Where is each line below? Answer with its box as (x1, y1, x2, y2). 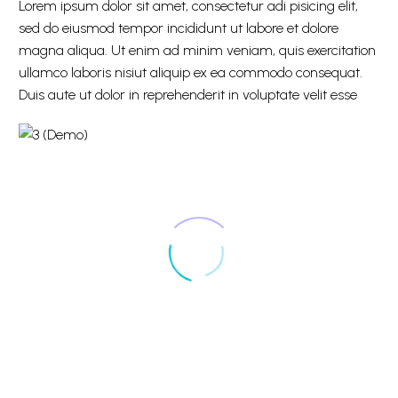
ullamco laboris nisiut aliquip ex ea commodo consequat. (19, 64, 362, 81)
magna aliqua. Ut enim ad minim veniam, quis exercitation (19, 42, 376, 59)
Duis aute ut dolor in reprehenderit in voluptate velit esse (19, 86, 357, 103)
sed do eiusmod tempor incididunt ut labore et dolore (19, 20, 338, 36)
